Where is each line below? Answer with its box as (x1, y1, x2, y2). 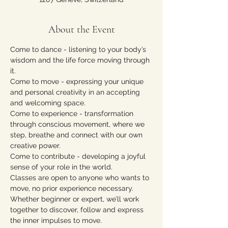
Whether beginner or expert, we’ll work (10, 195, 141, 203)
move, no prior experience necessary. (10, 184, 135, 192)
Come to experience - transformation (10, 109, 135, 118)
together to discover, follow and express (10, 206, 146, 214)
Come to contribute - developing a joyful (10, 152, 148, 160)
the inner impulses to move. (10, 216, 102, 224)
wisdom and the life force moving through (10, 56, 152, 64)
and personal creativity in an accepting (10, 88, 142, 96)
